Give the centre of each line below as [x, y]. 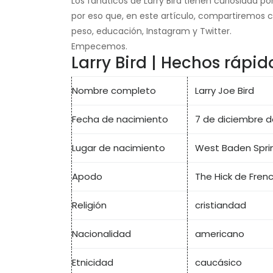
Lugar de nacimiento [119, 148]
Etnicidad [93, 263]
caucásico [218, 263]
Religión [89, 205]
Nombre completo [114, 91]
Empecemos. [99, 47]
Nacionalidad [101, 234]
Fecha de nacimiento [120, 119]
